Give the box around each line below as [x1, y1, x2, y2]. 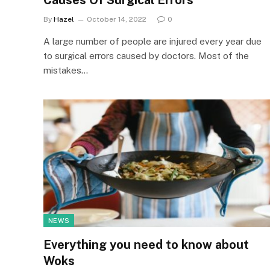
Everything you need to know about [43, 237, 249, 252]
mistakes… [43, 65, 88, 75]
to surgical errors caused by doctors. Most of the [43, 51, 249, 61]
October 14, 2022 [87, 15, 146, 24]
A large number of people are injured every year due [43, 36, 262, 46]
